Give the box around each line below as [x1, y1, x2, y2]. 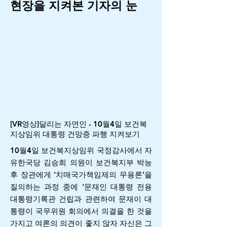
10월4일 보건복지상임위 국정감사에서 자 [10, 145, 152, 155]
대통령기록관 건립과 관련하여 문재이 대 [10, 194, 152, 204]
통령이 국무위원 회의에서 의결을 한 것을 [10, 206, 152, 216]
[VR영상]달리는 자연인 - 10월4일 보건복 [10, 119, 147, 129]
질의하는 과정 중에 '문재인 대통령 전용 [10, 182, 152, 192]
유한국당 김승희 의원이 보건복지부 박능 [10, 158, 152, 167]
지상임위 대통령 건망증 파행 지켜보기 [10, 129, 142, 139]
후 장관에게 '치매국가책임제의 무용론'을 [10, 170, 152, 179]
